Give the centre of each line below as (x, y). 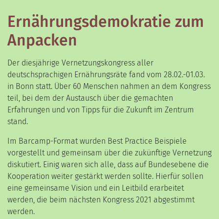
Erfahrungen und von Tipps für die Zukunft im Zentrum (101, 110)
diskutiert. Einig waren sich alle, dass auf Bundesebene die (108, 165)
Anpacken (42, 40)
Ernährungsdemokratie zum (106, 22)
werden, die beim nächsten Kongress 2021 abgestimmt (101, 200)
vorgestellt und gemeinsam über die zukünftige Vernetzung (109, 153)
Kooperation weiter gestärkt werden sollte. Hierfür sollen (105, 176)
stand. (18, 122)
